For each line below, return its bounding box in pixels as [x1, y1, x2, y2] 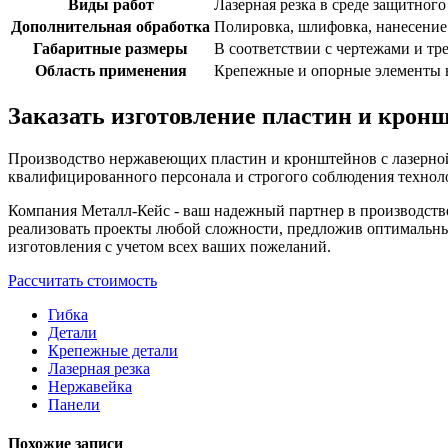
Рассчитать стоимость [8, 271, 157, 289]
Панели [48, 395, 100, 413]
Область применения [34, 62, 187, 80]
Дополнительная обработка [11, 18, 210, 36]
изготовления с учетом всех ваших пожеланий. [8, 237, 331, 255]
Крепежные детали [48, 341, 178, 359]
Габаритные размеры [33, 40, 188, 58]
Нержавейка [48, 377, 132, 395]
